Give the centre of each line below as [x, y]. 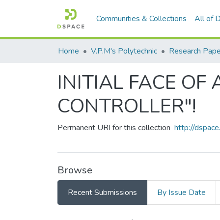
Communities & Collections [142, 19]
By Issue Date [181, 192]
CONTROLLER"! [127, 106]
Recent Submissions [102, 192]
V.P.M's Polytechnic [124, 51]
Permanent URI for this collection [114, 128]
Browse [75, 170]
